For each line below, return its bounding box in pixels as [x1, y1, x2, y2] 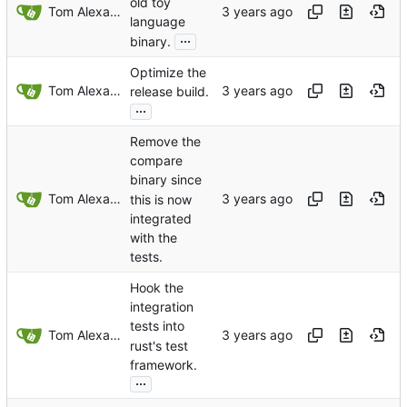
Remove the [130, 134, 201, 150]
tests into [130, 318, 184, 334]
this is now [130, 191, 192, 207]
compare [130, 153, 183, 169]
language [130, 14, 185, 30]
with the [130, 230, 177, 246]
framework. [130, 357, 197, 373]
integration [130, 299, 194, 315]
